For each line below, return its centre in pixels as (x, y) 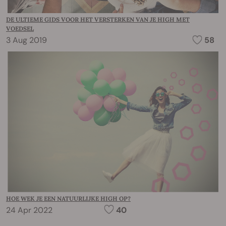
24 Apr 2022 (29, 210)
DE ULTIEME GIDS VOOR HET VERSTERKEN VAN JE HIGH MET (98, 19)
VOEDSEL (20, 28)
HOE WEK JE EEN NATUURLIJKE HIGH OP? (68, 198)
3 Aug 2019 (26, 40)
